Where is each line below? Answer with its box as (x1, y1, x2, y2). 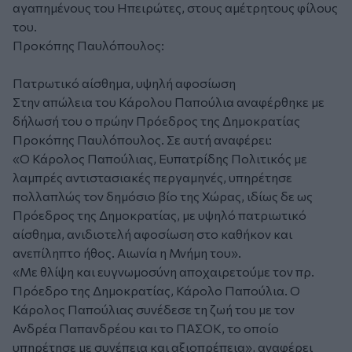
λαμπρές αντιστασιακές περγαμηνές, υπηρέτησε (13, 170, 292, 185)
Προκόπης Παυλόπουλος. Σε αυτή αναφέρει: (13, 132, 277, 148)
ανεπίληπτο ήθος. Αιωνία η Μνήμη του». (13, 245, 241, 261)
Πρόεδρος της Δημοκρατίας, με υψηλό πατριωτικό (13, 207, 306, 223)
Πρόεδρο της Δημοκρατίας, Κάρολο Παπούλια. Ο (13, 283, 300, 299)
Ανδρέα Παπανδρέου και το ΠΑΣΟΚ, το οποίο (13, 321, 279, 336)
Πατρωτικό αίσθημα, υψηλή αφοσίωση (13, 75, 236, 91)
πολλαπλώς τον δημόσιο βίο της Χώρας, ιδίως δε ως (13, 189, 313, 204)
